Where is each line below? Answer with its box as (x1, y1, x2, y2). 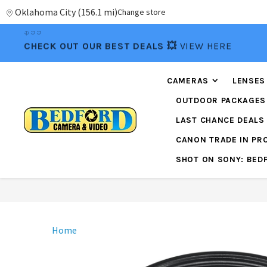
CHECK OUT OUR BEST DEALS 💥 (24, 37, 180, 48)
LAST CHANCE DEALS (176, 115, 265, 125)
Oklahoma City (15, 6, 76, 18)
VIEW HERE (179, 37, 232, 48)
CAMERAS (167, 76, 209, 86)
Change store (117, 7, 166, 17)
